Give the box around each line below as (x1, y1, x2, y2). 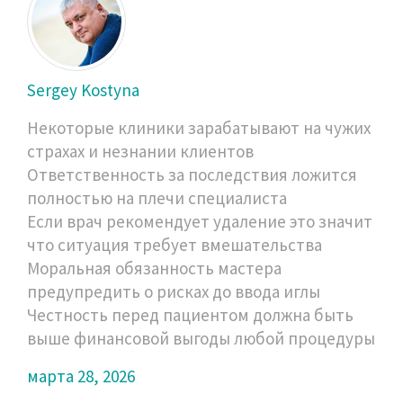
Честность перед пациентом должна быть (27, 303, 354, 326)
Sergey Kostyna (27, 78, 139, 101)
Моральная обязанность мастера (27, 256, 282, 279)
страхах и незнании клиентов (27, 139, 254, 162)
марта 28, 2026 (27, 364, 135, 387)
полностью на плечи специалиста (27, 186, 287, 209)
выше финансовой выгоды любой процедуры (27, 327, 375, 349)
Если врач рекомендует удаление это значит (27, 210, 372, 232)
